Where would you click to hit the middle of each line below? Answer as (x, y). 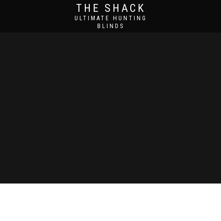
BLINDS (111, 26)
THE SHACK (111, 8)
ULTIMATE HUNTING (111, 18)
